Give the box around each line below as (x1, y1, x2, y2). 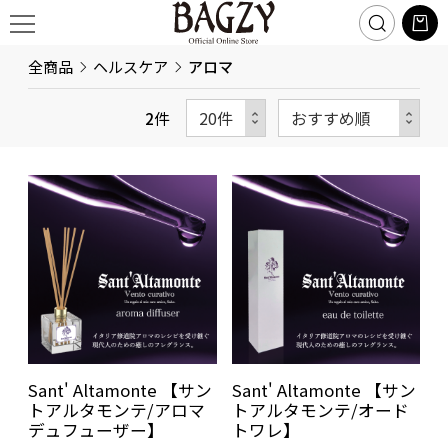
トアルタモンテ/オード (231, 398, 409, 423)
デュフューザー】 (28, 418, 164, 443)
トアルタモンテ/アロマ (28, 398, 205, 423)
